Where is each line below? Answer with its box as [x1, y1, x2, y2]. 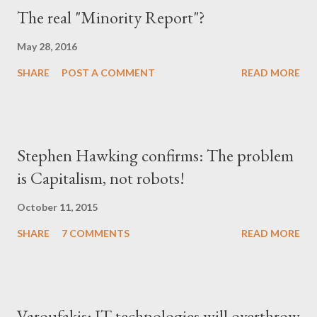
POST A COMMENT [62, 67, 155, 79]
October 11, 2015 [17, 201, 98, 213]
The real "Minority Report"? [17, 6, 205, 28]
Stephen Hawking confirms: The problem [17, 144, 294, 166]
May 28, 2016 [17, 40, 77, 52]
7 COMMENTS [62, 227, 129, 239]
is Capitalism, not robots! [17, 167, 185, 189]
